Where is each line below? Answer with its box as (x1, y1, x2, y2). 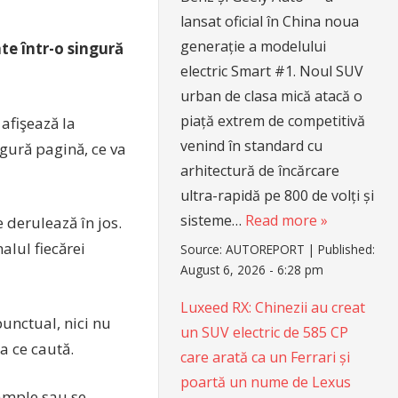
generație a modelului (180, 36, 327, 56)
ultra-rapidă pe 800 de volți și (180, 186, 375, 205)
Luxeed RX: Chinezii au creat (180, 297, 366, 317)
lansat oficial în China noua (180, 12, 360, 31)
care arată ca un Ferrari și (180, 346, 351, 367)
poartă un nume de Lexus (180, 371, 352, 392)
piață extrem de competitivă (180, 111, 366, 131)
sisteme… (180, 211, 246, 230)
